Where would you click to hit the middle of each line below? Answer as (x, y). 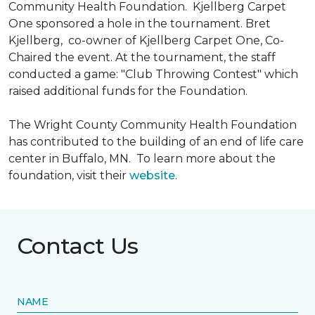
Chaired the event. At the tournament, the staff (142, 57)
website (152, 175)
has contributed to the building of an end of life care (156, 142)
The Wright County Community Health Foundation (153, 125)
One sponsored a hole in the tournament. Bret (140, 24)
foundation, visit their (69, 175)
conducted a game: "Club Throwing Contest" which (153, 74)
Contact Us (78, 246)
